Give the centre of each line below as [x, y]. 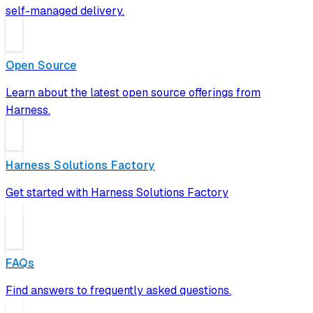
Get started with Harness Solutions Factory [117, 192]
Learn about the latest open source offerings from [133, 93]
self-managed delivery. [65, 11]
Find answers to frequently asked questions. [118, 290]
